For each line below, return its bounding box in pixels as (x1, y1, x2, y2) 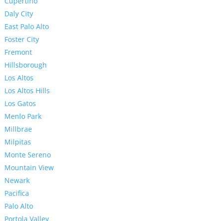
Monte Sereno (4, 150, 51, 160)
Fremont (4, 47, 32, 57)
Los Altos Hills (4, 86, 50, 96)
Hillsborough (4, 60, 47, 70)
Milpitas (4, 137, 31, 147)
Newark (4, 176, 30, 185)
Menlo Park (4, 111, 41, 121)
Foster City (4, 35, 39, 44)
